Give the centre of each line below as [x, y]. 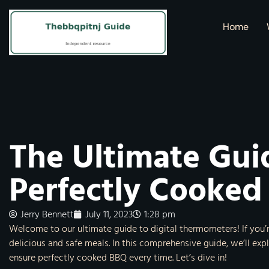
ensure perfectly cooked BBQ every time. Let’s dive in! [118, 258]
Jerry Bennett [47, 215]
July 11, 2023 [109, 215]
